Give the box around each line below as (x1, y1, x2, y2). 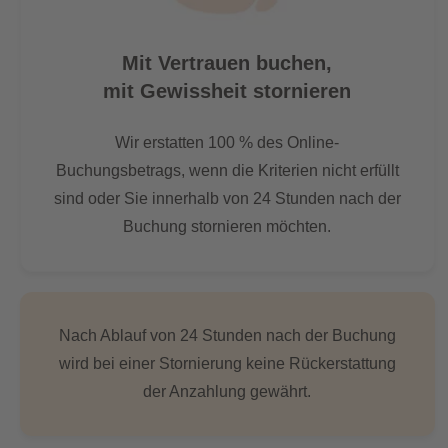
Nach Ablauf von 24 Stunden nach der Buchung (58, 327, 396, 344)
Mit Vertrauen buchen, (122, 52, 333, 74)
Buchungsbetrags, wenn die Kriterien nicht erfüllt (55, 162, 399, 179)
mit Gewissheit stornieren (103, 80, 352, 102)
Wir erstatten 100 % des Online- (115, 134, 340, 151)
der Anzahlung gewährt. (143, 383, 312, 400)
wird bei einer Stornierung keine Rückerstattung (58, 355, 396, 372)
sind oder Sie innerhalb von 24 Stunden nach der (53, 190, 401, 207)
